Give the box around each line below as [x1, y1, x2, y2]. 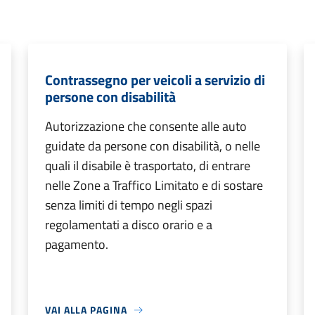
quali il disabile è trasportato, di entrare [45, 156, 250, 175]
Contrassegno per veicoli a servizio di [45, 69, 265, 91]
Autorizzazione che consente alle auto [45, 117, 247, 136]
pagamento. [45, 235, 108, 254]
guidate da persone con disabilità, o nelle [45, 136, 260, 155]
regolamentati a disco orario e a [45, 215, 212, 234]
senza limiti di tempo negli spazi [45, 195, 212, 214]
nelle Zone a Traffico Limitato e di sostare [45, 176, 263, 195]
